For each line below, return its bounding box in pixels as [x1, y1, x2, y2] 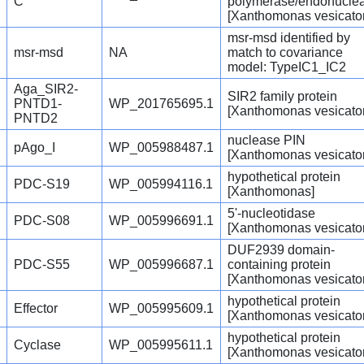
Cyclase [14, 338, 61, 353]
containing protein [227, 258, 331, 272]
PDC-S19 [14, 177, 70, 192]
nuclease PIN [227, 133, 305, 148]
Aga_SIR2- [14, 82, 78, 97]
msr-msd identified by [227, 31, 350, 45]
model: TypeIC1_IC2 [227, 60, 346, 75]
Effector [14, 301, 58, 316]
